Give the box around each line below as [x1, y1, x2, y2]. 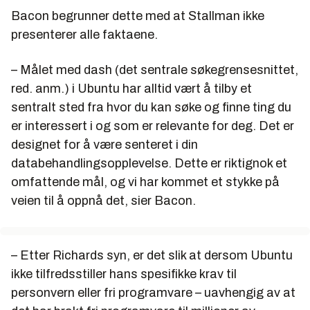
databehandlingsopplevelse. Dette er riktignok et [11, 156, 287, 171]
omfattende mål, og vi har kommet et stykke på [11, 175, 280, 190]
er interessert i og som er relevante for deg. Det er [11, 119, 294, 134]
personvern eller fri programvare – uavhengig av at [11, 286, 295, 300]
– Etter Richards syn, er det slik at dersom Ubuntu [11, 248, 293, 263]
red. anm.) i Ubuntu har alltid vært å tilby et [11, 82, 252, 96]
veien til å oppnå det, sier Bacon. [11, 194, 196, 208]
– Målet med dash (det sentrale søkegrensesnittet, [11, 63, 298, 77]
